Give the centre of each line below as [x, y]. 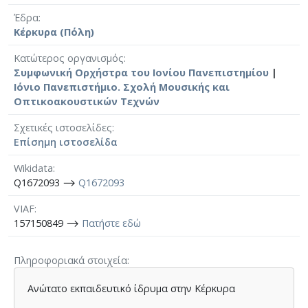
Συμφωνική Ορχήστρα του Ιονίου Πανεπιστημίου [141, 72]
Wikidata [33, 168]
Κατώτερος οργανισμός [69, 58]
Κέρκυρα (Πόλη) [54, 32]
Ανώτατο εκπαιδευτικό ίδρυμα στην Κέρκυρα [132, 288]
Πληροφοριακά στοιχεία [70, 260]
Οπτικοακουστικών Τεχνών [87, 101]
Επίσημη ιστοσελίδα [66, 142]
